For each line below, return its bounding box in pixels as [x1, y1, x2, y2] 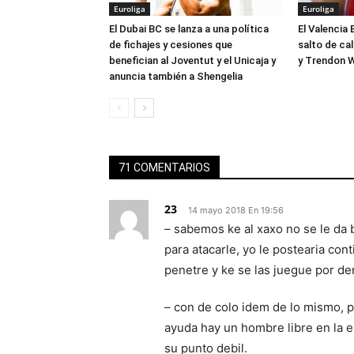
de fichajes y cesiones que [109, 39, 232, 51]
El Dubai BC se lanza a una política [109, 23, 269, 35]
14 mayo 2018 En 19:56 [188, 205, 284, 216]
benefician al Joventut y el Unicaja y [109, 55, 276, 66]
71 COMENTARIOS [119, 161, 210, 174]
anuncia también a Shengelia [109, 70, 243, 82]
